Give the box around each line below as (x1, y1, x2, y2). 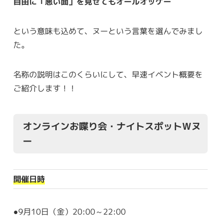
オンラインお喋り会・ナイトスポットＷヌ (23, 119, 201, 133)
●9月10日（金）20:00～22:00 (13, 206, 126, 218)
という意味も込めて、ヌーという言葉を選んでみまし (13, 25, 203, 37)
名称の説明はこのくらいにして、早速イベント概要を (13, 69, 203, 80)
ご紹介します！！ (13, 82, 76, 94)
